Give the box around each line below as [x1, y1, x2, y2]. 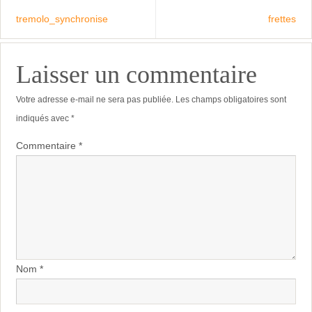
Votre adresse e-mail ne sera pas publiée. [15, 94, 173, 104]
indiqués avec [15, 113, 71, 123]
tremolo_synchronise [15, 13, 108, 24]
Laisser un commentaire [15, 60, 257, 88]
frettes [268, 13, 297, 24]
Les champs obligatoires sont [175, 94, 286, 104]
